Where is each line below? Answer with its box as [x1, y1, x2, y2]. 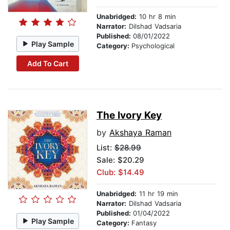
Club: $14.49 [97, 167, 144, 178]
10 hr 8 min [137, 12, 176, 21]
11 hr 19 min [137, 189, 178, 198]
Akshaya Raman [109, 127, 171, 138]
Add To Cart [27, 59, 68, 68]
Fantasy [131, 219, 157, 227]
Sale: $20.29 [97, 155, 144, 165]
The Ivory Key [97, 109, 162, 122]
